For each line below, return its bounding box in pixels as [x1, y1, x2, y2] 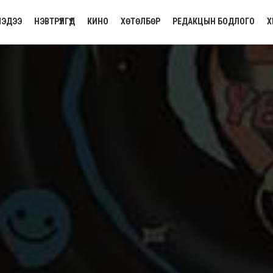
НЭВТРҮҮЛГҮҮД [34, 16, 75, 26]
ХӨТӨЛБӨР [121, 16, 160, 26]
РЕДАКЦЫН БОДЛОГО [172, 16, 255, 26]
